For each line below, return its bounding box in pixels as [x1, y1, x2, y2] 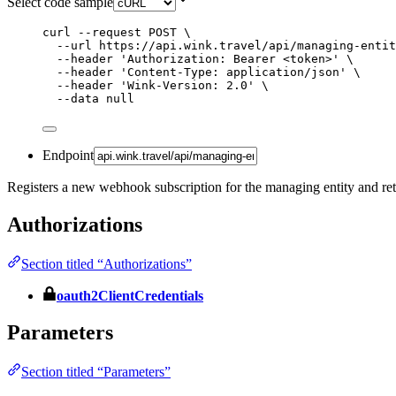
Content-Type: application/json [127, 65, 339, 79]
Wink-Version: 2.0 [127, 78, 247, 92]
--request [78, 25, 141, 39]
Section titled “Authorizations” [21, 255, 192, 271]
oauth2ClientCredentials [57, 287, 203, 303]
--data [57, 91, 99, 105]
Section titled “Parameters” [21, 364, 171, 380]
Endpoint [42, 147, 94, 163]
